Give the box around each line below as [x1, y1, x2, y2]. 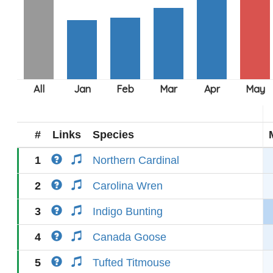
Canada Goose [93, 231, 166, 243]
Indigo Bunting [93, 205, 163, 218]
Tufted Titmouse [93, 257, 171, 269]
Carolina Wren [93, 180, 163, 192]
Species [93, 129, 134, 141]
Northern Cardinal [93, 154, 179, 166]
